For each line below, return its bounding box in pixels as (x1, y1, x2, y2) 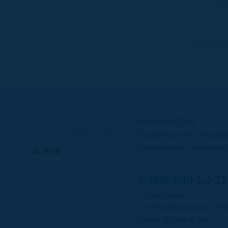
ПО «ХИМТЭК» (138, 118, 196, 127)
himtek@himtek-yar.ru (138, 215, 218, 224)
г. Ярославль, (138, 191, 190, 200)
